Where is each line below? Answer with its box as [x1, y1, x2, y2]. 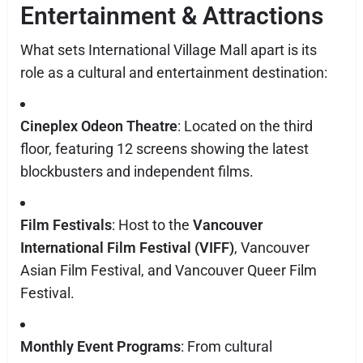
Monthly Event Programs [20, 338, 181, 355]
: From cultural [181, 338, 272, 355]
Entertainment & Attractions [20, 2, 323, 30]
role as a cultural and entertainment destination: [20, 64, 327, 81]
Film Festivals [20, 216, 112, 233]
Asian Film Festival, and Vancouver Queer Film [20, 262, 317, 279]
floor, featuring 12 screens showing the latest [20, 140, 309, 157]
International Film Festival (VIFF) [20, 239, 234, 256]
